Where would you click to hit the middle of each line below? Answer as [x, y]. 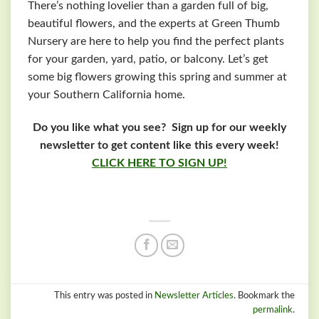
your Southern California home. [106, 95]
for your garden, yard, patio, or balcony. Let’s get [148, 59]
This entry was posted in [104, 296]
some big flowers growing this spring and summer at [157, 77]
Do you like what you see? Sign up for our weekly [159, 128]
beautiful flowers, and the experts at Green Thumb [154, 24]
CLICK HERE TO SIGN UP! [159, 163]
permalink [272, 310]
